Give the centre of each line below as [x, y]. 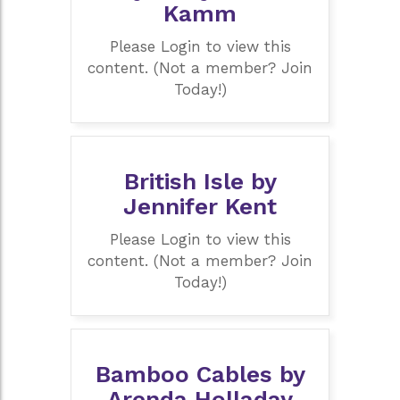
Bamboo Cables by [200, 375]
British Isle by [200, 182]
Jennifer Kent [200, 207]
